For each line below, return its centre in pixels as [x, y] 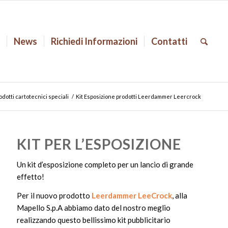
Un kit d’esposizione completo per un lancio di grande [105, 164]
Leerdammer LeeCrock [132, 195]
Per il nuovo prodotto [54, 195]
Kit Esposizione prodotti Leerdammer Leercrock [138, 96]
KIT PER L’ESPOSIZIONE [99, 144]
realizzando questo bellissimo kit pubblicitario [94, 220]
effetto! [31, 176]
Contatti [169, 41]
